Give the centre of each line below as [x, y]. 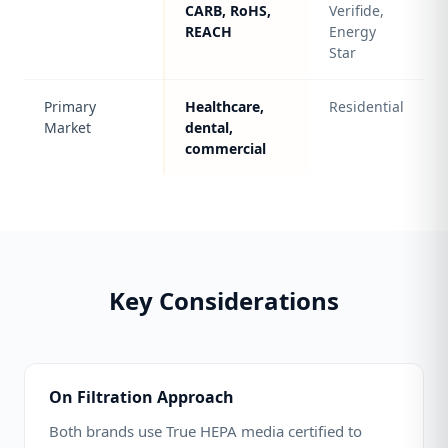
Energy [352, 31]
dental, [209, 127]
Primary [70, 106]
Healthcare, [224, 106]
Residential [366, 106]
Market [67, 127]
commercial [225, 148]
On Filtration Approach [141, 397]
